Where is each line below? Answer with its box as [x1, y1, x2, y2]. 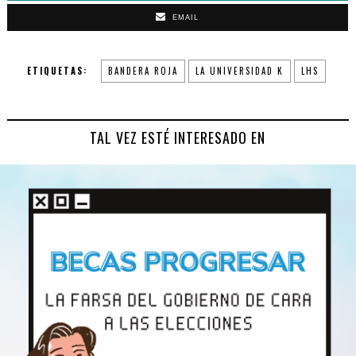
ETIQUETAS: [26, 64, 87, 78]
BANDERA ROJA [107, 64, 178, 78]
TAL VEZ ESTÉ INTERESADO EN [90, 127, 266, 149]
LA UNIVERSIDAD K [195, 64, 284, 78]
